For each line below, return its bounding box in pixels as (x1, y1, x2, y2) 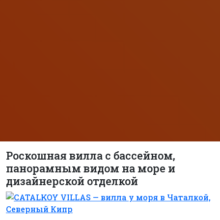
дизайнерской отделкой (6, 174, 138, 189)
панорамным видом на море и (6, 161, 175, 176)
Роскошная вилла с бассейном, (6, 148, 175, 163)
